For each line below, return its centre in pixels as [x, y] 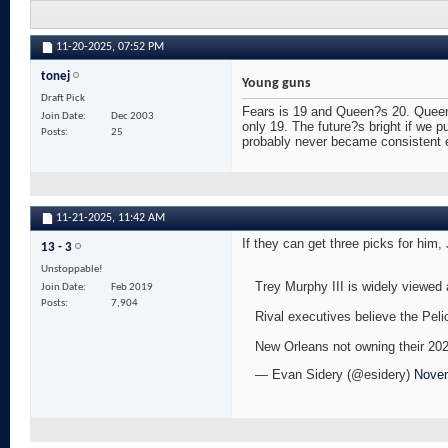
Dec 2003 [132, 117]
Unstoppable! [72, 270]
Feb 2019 [132, 288]
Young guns [276, 84]
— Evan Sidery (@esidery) [334, 375]
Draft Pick [63, 99]
